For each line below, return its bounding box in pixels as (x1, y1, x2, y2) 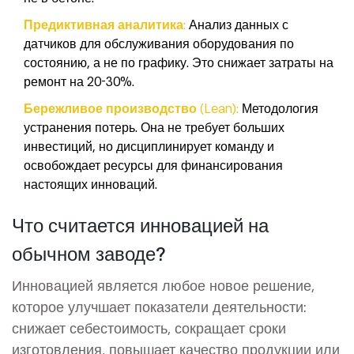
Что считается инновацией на (12, 211, 269, 237)
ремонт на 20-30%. (24, 72, 134, 89)
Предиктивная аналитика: (24, 15, 186, 32)
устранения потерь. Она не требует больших (24, 118, 284, 135)
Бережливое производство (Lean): (24, 99, 239, 116)
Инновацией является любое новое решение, (12, 275, 314, 295)
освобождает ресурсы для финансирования (24, 156, 283, 173)
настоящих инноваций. (24, 175, 157, 192)
